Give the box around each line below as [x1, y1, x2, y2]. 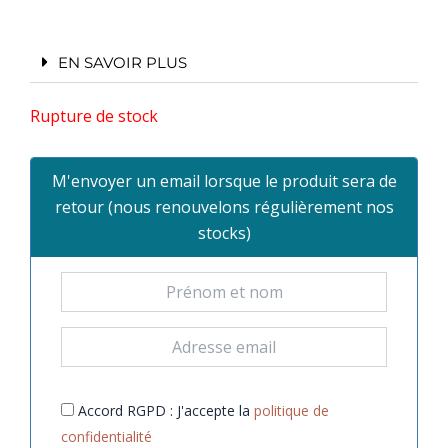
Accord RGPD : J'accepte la [74, 401, 254, 421]
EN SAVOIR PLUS [58, 53, 187, 73]
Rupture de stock [30, 105, 158, 128]
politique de [254, 401, 329, 421]
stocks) [197, 222, 251, 245]
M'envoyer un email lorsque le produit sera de [51, 170, 397, 193]
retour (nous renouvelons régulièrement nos [54, 196, 394, 219]
